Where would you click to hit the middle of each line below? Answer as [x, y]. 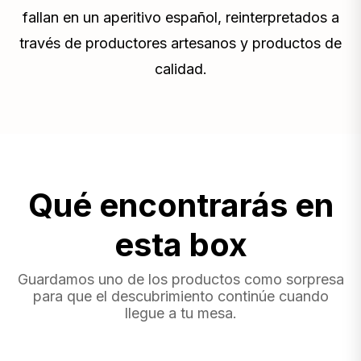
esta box [180, 244]
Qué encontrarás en [180, 205]
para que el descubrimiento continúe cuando [180, 296]
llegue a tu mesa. [180, 313]
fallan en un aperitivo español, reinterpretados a [180, 17]
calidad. [180, 68]
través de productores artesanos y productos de [180, 43]
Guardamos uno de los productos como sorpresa [180, 279]
